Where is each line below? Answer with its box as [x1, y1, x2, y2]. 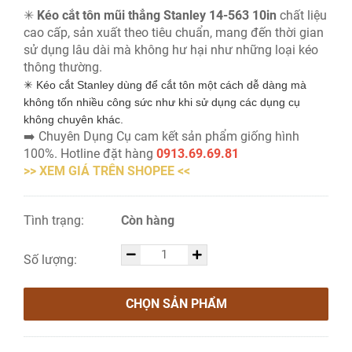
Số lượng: [24, 252, 80, 267]
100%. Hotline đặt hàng [24, 146, 156, 161]
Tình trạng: [24, 213, 87, 228]
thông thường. [24, 60, 102, 75]
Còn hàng [121, 213, 175, 228]
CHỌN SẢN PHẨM [125, 296, 227, 311]
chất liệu [277, 8, 327, 23]
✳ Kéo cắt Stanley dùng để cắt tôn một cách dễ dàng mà [24, 79, 306, 91]
